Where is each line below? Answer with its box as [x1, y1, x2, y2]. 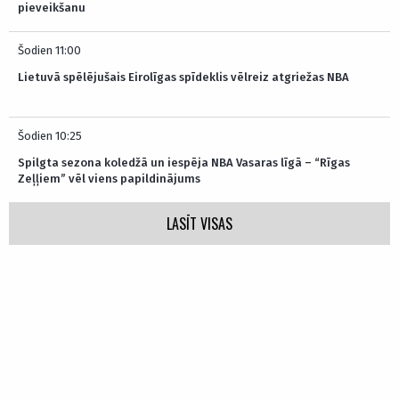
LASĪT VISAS [167, 212, 232, 234]
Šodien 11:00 [18, 43, 81, 57]
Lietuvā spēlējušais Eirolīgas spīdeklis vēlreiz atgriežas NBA [18, 69, 349, 84]
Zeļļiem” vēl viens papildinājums [18, 171, 200, 185]
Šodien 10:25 [18, 128, 82, 142]
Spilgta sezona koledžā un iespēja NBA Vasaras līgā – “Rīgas [18, 155, 350, 169]
